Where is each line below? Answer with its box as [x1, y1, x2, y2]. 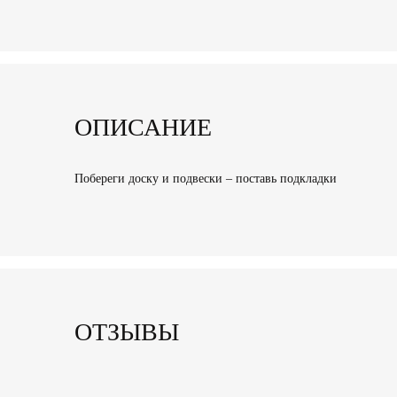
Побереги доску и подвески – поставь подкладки [74, 171, 340, 185]
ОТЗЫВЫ [74, 317, 179, 346]
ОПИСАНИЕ [74, 113, 212, 142]
